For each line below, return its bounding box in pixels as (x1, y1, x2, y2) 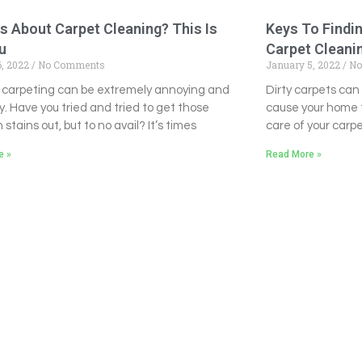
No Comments (36, 58, 106, 72)
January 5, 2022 (265, 58, 343, 72)
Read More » (265, 149, 322, 161)
